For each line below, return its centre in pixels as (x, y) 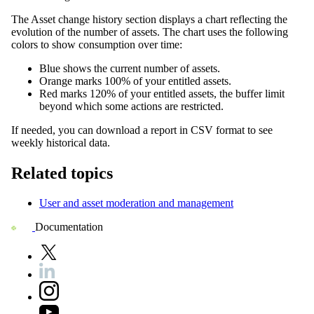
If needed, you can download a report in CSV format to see (142, 130)
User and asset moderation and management (136, 203)
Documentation (69, 227)
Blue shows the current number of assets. (130, 69)
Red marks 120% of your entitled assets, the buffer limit (162, 94)
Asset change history (77, 20)
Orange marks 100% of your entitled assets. (135, 81)
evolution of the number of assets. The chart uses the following (150, 32)
